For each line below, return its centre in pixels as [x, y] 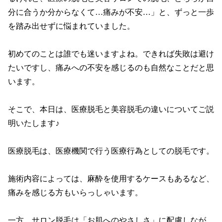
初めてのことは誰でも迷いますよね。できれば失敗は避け [111, 54]
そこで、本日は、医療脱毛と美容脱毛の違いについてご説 [111, 109]
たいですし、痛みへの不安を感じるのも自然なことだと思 [111, 67]
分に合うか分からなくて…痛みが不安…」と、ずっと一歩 [111, 12]
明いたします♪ [34, 123]
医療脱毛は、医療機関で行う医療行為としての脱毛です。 [111, 151]
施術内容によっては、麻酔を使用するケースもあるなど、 [111, 178]
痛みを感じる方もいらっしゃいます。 [75, 192]
